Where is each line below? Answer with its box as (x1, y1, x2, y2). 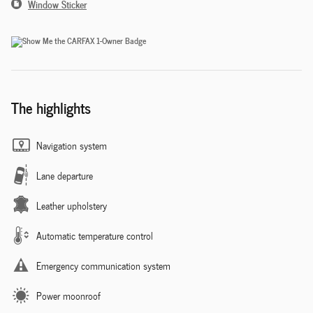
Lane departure (36, 167, 93, 184)
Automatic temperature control (36, 227, 153, 244)
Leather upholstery (36, 197, 107, 214)
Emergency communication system (36, 257, 170, 274)
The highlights (11, 95, 91, 119)
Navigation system (36, 137, 107, 154)
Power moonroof (36, 287, 101, 304)
